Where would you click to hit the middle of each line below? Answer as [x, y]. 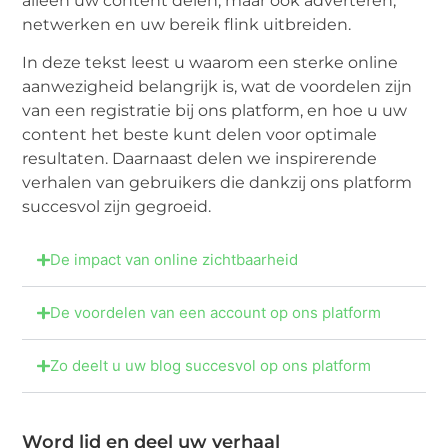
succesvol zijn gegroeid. [117, 207]
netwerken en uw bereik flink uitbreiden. [187, 24]
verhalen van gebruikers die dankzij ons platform [217, 183]
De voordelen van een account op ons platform [215, 312]
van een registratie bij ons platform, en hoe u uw [215, 111]
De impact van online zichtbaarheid [173, 259]
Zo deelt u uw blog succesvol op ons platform [210, 365]
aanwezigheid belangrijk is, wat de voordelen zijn [217, 87]
